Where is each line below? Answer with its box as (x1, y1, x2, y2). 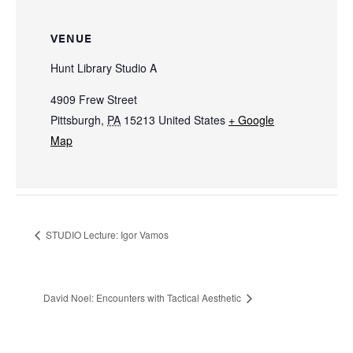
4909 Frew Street (50, 91, 137, 108)
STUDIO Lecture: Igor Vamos (43, 228, 169, 242)
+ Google (229, 112, 274, 128)
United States (158, 112, 225, 128)
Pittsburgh (50, 112, 101, 128)
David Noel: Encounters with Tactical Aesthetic (43, 291, 243, 305)
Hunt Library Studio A (50, 60, 157, 76)
